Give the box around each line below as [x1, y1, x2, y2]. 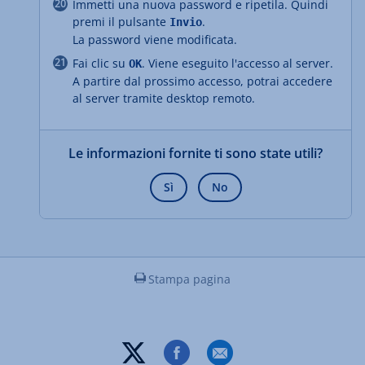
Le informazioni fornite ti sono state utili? [68, 143, 323, 162]
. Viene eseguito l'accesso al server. [142, 55, 333, 71]
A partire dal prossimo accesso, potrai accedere [73, 73, 332, 89]
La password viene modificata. [73, 31, 237, 47]
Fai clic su [73, 55, 129, 71]
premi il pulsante [73, 13, 169, 29]
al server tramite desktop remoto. [73, 90, 255, 106]
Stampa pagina [148, 270, 231, 287]
